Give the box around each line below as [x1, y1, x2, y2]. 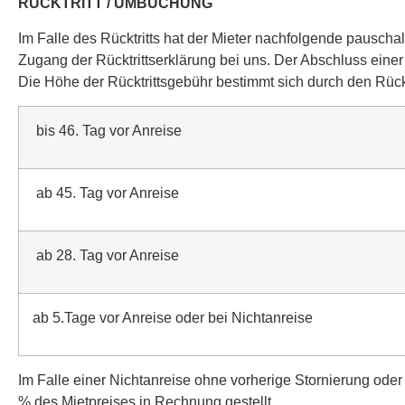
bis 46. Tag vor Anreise [33, 123, 182, 139]
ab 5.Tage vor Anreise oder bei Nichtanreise [33, 310, 313, 326]
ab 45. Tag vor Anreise [33, 185, 179, 202]
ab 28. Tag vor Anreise [33, 248, 179, 264]
